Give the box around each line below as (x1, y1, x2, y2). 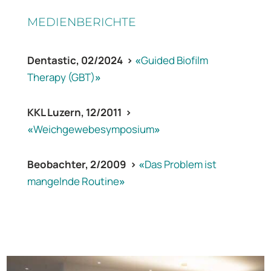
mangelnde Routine (27, 174, 119, 189)
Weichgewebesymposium (33, 122, 154, 137)
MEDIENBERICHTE (27, 15, 136, 30)
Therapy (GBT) (27, 70, 95, 85)
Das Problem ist (144, 157, 217, 172)
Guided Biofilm (140, 53, 208, 68)
